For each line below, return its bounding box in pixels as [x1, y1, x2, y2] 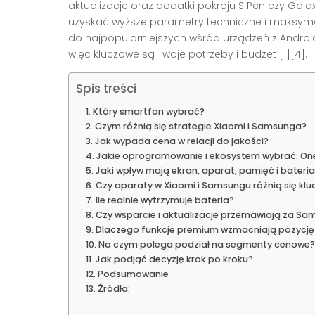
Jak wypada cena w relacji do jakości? [94, 135, 269, 148]
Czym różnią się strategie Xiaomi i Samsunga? [94, 120, 307, 133]
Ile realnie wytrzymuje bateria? [95, 194, 234, 207]
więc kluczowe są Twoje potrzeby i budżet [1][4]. [68, 47, 307, 62]
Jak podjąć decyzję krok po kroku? [95, 253, 253, 266]
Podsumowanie [97, 268, 169, 281]
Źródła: [97, 283, 130, 295]
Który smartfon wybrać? [92, 105, 205, 118]
